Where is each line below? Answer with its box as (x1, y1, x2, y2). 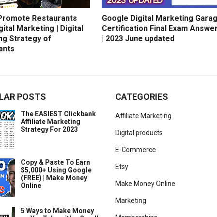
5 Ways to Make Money (21, 207, 94, 215)
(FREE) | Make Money (21, 174, 87, 182)
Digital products (115, 129, 163, 137)
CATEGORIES (115, 92, 168, 102)
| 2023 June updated (102, 34, 174, 44)
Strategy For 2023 (21, 125, 78, 134)
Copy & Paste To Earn (21, 158, 90, 167)
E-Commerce (115, 146, 156, 154)
